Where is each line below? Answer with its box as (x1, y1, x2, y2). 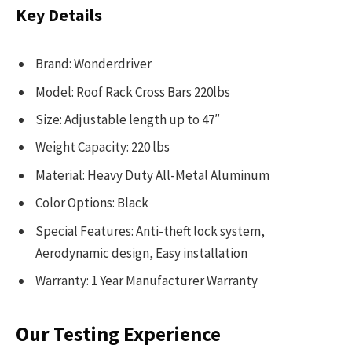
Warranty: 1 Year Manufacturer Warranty (35, 272, 258, 290)
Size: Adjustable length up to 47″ (35, 111, 220, 129)
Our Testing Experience (16, 321, 221, 346)
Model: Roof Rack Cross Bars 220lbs (35, 82, 230, 101)
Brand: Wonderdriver (35, 55, 152, 73)
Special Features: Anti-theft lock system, (35, 222, 265, 240)
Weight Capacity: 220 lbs (35, 138, 170, 156)
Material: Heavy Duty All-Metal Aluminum (35, 166, 269, 184)
